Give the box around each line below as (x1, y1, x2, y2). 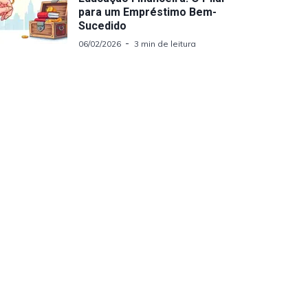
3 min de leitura (134, 38, 196, 49)
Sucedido (78, 19, 126, 32)
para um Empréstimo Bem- (78, 5, 217, 19)
